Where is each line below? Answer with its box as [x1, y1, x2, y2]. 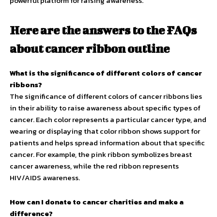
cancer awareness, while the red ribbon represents [10, 160, 179, 171]
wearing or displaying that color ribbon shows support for [10, 125, 200, 137]
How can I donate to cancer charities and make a [10, 196, 184, 207]
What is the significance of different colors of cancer [10, 67, 202, 78]
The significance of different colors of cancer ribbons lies [10, 90, 202, 102]
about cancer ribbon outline [10, 41, 170, 55]
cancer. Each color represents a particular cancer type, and [10, 113, 206, 125]
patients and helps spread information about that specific [10, 137, 205, 148]
